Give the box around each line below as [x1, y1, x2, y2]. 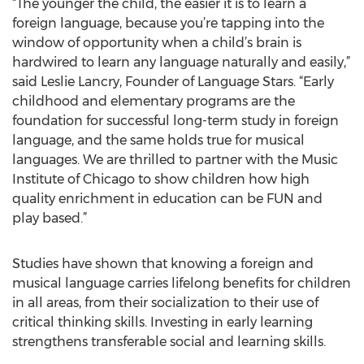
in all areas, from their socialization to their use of [12, 295, 318, 310]
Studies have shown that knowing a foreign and [12, 256, 314, 271]
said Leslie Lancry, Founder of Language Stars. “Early [12, 74, 334, 89]
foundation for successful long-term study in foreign [12, 113, 339, 128]
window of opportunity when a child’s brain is [12, 35, 301, 50]
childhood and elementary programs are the [12, 93, 295, 109]
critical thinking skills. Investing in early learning [12, 314, 313, 330]
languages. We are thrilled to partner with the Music [12, 152, 338, 167]
